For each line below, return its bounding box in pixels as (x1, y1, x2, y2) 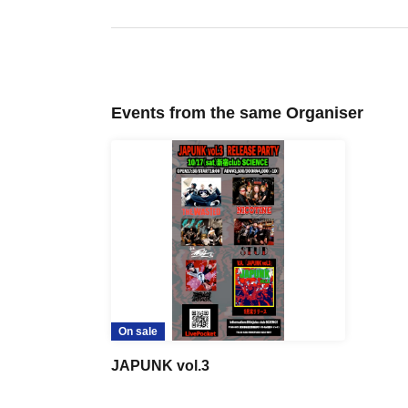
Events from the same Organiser (111, 103, 363, 122)
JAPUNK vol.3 (111, 357, 209, 373)
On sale (118, 324, 158, 338)
